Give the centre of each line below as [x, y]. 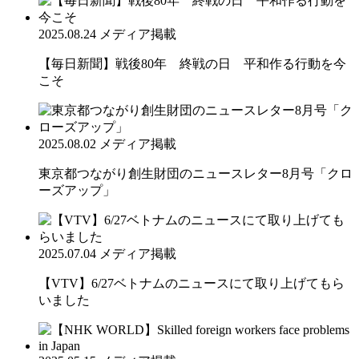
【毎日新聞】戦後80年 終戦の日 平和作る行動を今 [192, 63]
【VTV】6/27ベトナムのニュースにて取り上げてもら [192, 283]
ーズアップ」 [77, 190]
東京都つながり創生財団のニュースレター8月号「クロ [196, 173]
